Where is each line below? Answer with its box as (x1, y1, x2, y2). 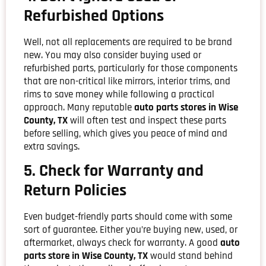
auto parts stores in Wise (134, 101, 238, 115)
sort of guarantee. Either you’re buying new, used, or (24, 223, 237, 237)
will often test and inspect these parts (68, 114, 226, 128)
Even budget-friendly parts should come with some (24, 210, 232, 224)
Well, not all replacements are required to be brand (24, 36, 232, 49)
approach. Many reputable (24, 101, 134, 115)
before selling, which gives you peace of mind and (24, 127, 227, 141)
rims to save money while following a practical (24, 88, 214, 102)
